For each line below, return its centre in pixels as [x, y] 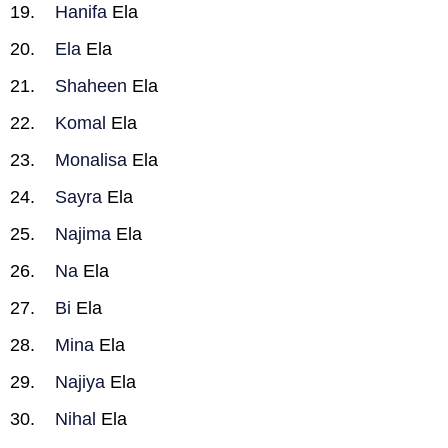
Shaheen [91, 86]
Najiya [80, 382]
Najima [83, 234]
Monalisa [91, 160]
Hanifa [81, 12]
